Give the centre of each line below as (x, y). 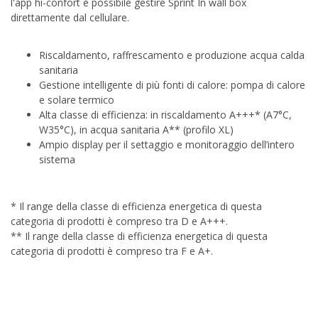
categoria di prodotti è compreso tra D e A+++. (119, 221)
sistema (57, 159)
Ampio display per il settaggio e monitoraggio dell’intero (167, 144)
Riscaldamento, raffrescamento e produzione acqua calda (172, 55)
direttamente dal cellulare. (70, 17)
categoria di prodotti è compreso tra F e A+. (112, 251)
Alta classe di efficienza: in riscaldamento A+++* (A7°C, (165, 115)
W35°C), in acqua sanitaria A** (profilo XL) (136, 130)
